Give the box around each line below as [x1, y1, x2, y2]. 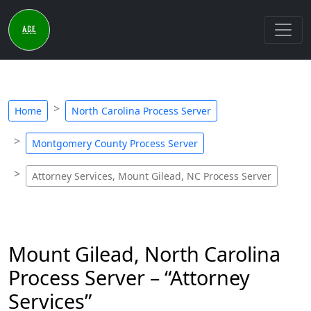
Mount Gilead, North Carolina [8, 240, 280, 267]
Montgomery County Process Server [32, 137, 198, 150]
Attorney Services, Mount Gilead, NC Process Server [32, 169, 271, 183]
